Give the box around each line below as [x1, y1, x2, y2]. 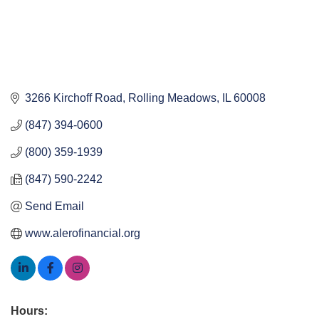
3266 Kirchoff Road [25, 92, 122, 105]
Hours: [11, 305, 48, 318]
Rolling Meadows [128, 92, 216, 105]
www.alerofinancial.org [25, 227, 140, 240]
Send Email [25, 200, 84, 213]
